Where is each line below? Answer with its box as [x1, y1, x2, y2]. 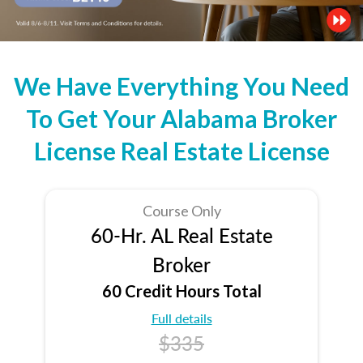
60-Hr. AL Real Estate [90, 220, 273, 249]
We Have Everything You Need [14, 70, 349, 100]
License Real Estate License [33, 135, 330, 165]
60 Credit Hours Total [101, 280, 262, 301]
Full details [151, 308, 212, 327]
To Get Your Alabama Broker [26, 103, 337, 133]
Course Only [142, 201, 221, 220]
